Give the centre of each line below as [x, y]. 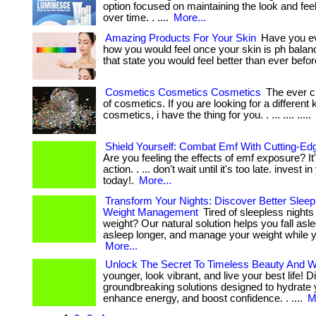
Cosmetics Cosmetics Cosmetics [183, 92]
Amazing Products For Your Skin [181, 38]
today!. [120, 181]
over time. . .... [137, 18]
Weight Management [151, 212]
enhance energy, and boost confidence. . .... [204, 298]
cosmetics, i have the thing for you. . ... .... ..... [208, 115]
